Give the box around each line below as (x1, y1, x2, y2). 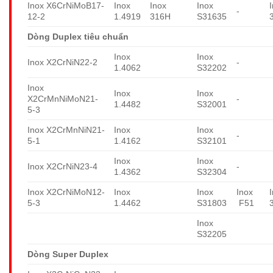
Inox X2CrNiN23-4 (27, 161, 97, 171)
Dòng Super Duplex (27, 249, 108, 259)
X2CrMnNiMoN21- (27, 93, 98, 104)
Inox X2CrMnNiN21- (27, 124, 105, 135)
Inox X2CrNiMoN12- (27, 186, 105, 197)
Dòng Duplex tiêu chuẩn (27, 31, 129, 41)
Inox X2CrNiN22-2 (27, 57, 97, 67)
